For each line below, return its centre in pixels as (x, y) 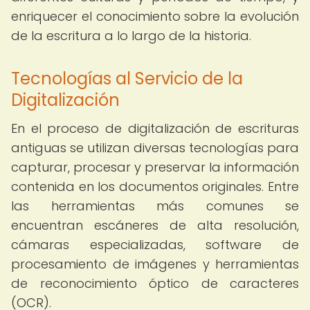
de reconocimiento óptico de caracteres (155, 283)
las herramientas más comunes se (155, 206)
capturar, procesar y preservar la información (155, 167)
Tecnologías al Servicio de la (127, 79)
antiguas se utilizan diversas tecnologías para (155, 148)
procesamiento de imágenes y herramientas (155, 264)
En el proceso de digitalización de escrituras (155, 128)
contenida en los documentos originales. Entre (155, 186)
